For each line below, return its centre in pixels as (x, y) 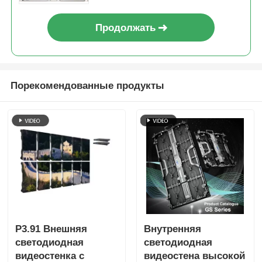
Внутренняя (172, 229)
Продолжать (125, 27)
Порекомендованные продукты (87, 86)
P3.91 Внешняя (51, 229)
